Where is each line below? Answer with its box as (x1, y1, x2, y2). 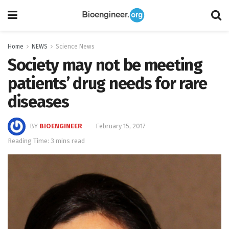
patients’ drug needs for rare (8, 74, 207, 93)
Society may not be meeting (8, 55, 202, 75)
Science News (56, 43, 95, 50)
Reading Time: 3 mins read (8, 136, 85, 145)
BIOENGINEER (39, 122, 82, 130)
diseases (8, 92, 69, 111)
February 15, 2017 (96, 122, 146, 130)
